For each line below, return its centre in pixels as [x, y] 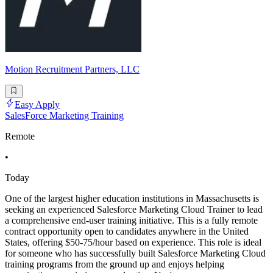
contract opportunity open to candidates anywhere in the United [127, 232]
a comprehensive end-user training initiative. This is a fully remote [131, 221]
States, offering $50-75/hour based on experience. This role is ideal [133, 243]
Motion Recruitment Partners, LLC [72, 69]
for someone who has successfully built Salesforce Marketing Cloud [135, 253]
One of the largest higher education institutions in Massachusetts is [132, 199]
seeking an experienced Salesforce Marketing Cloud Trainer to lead [134, 210]
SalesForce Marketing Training [64, 116]
